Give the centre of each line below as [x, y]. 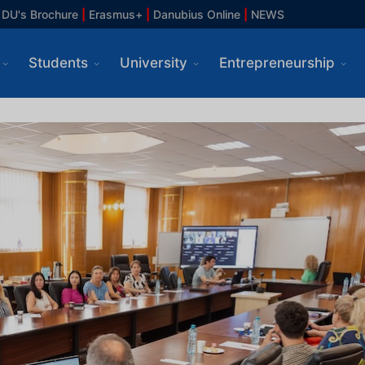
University [153, 63]
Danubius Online [196, 14]
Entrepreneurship [277, 63]
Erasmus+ [114, 14]
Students [58, 63]
